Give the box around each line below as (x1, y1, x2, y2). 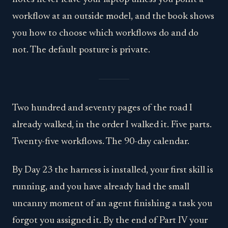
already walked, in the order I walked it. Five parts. (12, 120, 212, 130)
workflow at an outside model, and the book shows (12, 12, 214, 22)
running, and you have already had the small (12, 182, 189, 192)
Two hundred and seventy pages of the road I (12, 103, 192, 113)
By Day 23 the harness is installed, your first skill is (12, 165, 213, 175)
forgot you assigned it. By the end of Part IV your (12, 215, 208, 225)
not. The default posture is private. (12, 45, 150, 55)
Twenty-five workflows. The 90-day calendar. (12, 137, 189, 147)
